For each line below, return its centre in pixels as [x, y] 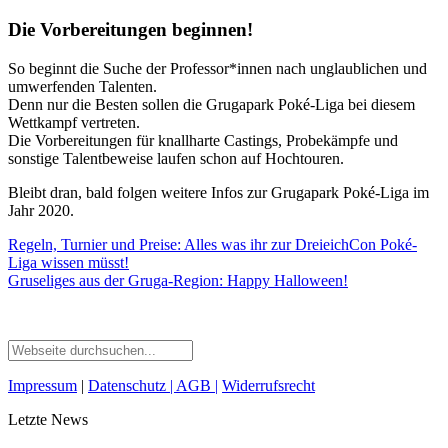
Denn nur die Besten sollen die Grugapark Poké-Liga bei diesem [211, 104]
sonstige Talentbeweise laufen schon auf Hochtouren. [176, 158]
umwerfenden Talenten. [82, 86]
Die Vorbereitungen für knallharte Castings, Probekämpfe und [203, 140]
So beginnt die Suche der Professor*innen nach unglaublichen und [217, 68]
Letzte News [48, 419]
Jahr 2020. [41, 210]
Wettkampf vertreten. [74, 122]
